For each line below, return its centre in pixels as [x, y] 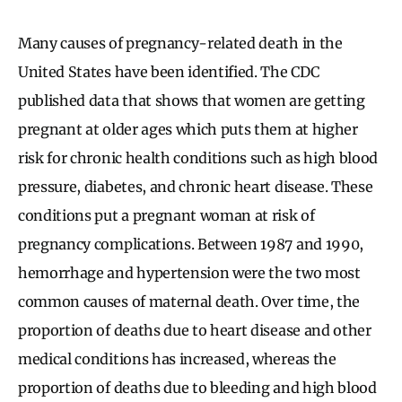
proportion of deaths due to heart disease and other [195, 330]
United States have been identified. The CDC [169, 71]
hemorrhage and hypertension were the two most [189, 272]
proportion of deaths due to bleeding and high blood [197, 387]
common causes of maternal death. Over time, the [189, 301]
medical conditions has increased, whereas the [177, 358]
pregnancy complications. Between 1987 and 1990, [191, 244]
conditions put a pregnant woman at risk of [166, 215]
